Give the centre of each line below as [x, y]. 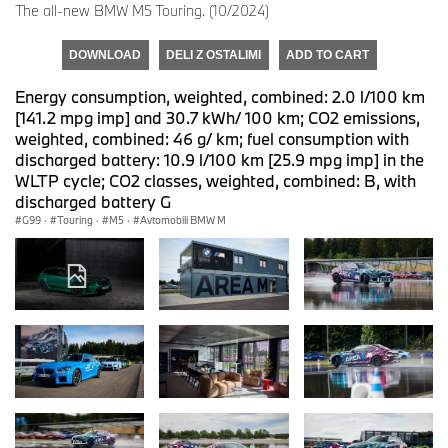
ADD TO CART [327, 54]
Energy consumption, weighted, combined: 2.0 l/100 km [220, 96]
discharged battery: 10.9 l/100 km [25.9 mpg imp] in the [219, 159]
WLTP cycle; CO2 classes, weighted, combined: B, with [215, 180]
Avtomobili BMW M [183, 219]
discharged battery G [93, 201]
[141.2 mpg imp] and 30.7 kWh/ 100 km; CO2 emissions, [217, 117]
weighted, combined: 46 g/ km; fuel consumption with [212, 138]
